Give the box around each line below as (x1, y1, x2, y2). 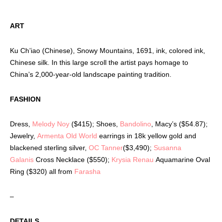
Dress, (10, 119, 32, 128)
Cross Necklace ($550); (36, 155, 111, 164)
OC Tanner (89, 143, 123, 152)
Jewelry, (10, 131, 37, 140)
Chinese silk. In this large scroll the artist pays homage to (10, 58, 188, 66)
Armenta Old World (37, 131, 99, 140)
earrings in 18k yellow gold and (99, 131, 196, 140)
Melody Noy (32, 119, 69, 128)
